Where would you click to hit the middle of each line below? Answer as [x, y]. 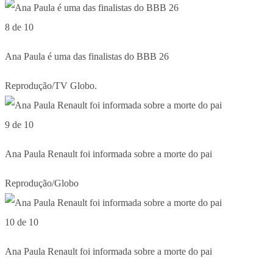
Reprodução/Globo [42, 183]
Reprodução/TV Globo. [51, 85]
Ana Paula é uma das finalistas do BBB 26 [87, 56]
